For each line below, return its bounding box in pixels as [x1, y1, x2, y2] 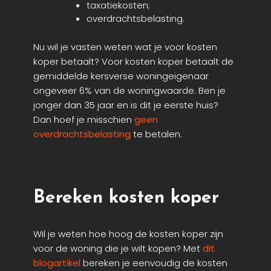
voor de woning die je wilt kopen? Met [33, 242, 203, 255]
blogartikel [33, 256, 80, 270]
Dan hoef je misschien [33, 113, 134, 126]
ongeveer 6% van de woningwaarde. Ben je [33, 83, 226, 97]
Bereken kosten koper [33, 189, 219, 208]
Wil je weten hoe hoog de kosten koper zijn [33, 227, 223, 241]
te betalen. [131, 127, 182, 140]
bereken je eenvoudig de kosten [80, 256, 227, 270]
